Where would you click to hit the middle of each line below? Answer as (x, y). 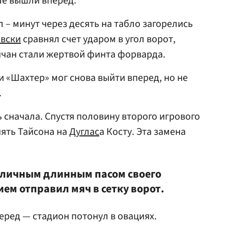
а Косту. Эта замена (142, 132)
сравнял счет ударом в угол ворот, (98, 39)
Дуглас (84, 132)
